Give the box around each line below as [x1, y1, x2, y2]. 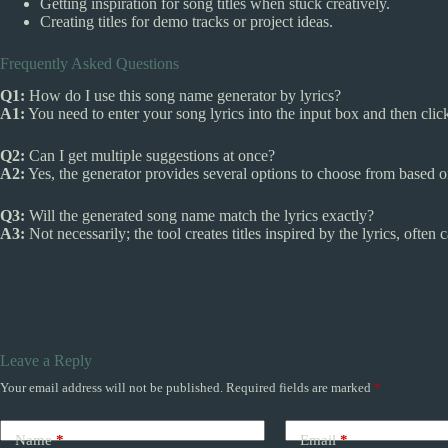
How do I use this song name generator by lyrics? [25, 87, 341, 105]
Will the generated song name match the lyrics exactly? [25, 207, 374, 225]
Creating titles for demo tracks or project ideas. [40, 12, 333, 30]
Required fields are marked [226, 380, 374, 396]
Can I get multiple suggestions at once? [25, 147, 275, 165]
